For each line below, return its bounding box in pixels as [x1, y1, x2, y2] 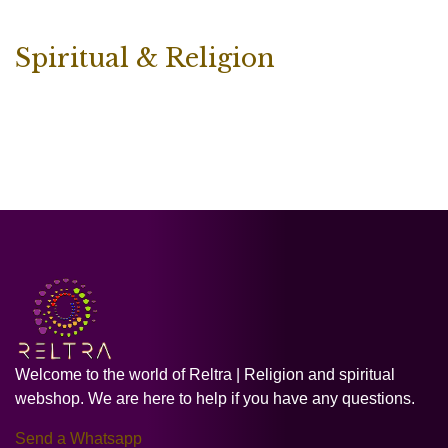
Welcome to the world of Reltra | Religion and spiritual [15, 365, 395, 383]
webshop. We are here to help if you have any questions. [15, 389, 415, 407]
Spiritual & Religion [15, 43, 275, 74]
